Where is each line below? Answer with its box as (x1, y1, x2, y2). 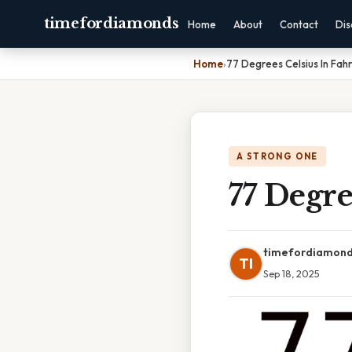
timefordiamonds (44, 15, 179, 32)
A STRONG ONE (236, 151, 318, 162)
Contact (279, 18, 318, 31)
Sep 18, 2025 (263, 267, 320, 280)
